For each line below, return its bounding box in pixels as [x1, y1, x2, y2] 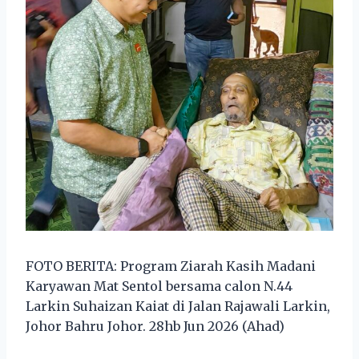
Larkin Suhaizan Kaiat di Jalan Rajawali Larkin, [26, 297, 330, 314]
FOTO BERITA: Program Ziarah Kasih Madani [26, 257, 316, 274]
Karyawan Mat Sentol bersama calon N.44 [26, 277, 292, 294]
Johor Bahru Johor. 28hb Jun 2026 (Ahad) [26, 317, 284, 334]
